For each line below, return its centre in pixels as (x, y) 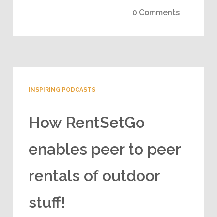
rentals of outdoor (94, 175)
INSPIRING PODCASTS (62, 89)
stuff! (47, 202)
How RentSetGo (86, 122)
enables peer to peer (104, 149)
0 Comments (156, 12)
